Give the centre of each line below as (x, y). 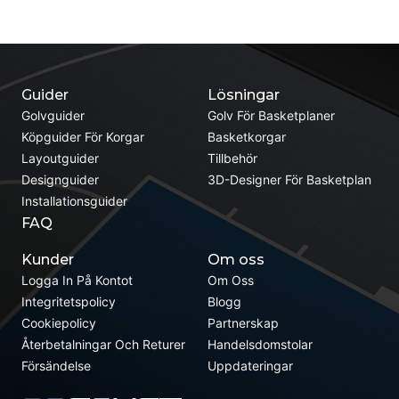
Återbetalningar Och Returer (103, 344)
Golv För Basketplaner (271, 115)
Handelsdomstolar (260, 344)
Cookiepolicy (59, 322)
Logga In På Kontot (77, 280)
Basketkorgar (246, 136)
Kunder (48, 259)
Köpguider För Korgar (83, 136)
